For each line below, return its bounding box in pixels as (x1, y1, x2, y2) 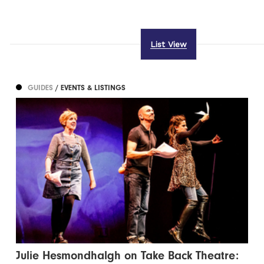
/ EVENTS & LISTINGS (55, 83, 126, 93)
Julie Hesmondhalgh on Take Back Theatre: (16, 249, 239, 263)
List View (150, 39, 187, 49)
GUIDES (28, 83, 56, 93)
